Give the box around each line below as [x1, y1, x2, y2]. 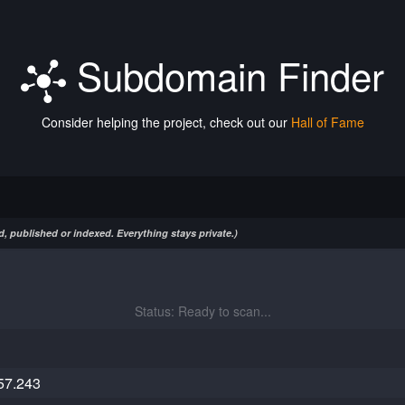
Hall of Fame [290, 113, 364, 131]
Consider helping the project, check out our [41, 113, 291, 131]
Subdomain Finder [66, 48, 384, 102]
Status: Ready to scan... [134, 302, 271, 320]
